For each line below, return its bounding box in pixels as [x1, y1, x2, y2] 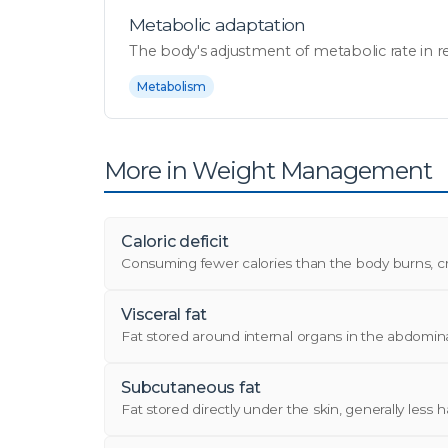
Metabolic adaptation [129, 14, 306, 35]
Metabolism [137, 79, 206, 94]
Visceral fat [121, 305, 208, 324]
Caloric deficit [121, 232, 229, 251]
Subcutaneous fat [121, 378, 262, 397]
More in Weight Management [104, 156, 433, 185]
